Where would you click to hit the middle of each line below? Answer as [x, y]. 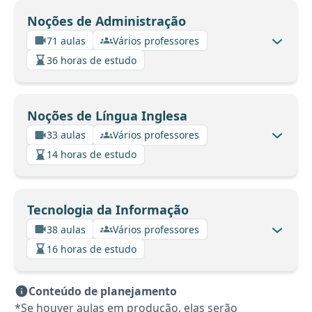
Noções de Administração [106, 21]
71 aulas [66, 40]
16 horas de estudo [92, 249]
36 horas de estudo [92, 60]
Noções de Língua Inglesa [107, 115]
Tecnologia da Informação [108, 210]
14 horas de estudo [92, 155]
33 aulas [66, 135]
